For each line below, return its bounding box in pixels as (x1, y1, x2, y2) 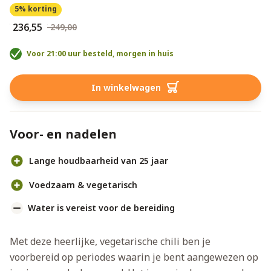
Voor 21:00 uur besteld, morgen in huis (27, 48, 174, 59)
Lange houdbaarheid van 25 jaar (29, 155, 168, 167)
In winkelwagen (91, 82, 161, 94)
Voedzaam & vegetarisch (29, 179, 137, 191)
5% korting (15, 4, 57, 15)
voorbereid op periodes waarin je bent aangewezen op (10, 250, 258, 264)
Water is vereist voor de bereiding (28, 202, 175, 214)
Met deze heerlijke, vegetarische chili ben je (10, 235, 211, 249)
